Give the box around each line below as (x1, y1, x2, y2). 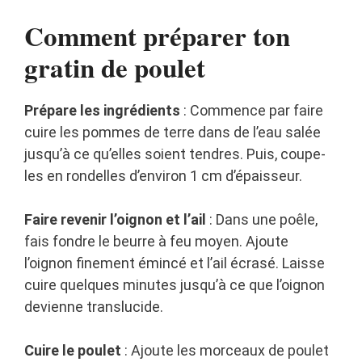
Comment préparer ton (24, 16, 290, 56)
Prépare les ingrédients (24, 102, 180, 120)
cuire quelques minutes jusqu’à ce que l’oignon (24, 276, 325, 294)
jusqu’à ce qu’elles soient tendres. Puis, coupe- (24, 145, 326, 163)
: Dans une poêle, (206, 211, 318, 229)
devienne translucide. (24, 298, 163, 316)
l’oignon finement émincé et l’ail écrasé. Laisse (24, 255, 325, 272)
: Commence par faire (180, 102, 323, 120)
